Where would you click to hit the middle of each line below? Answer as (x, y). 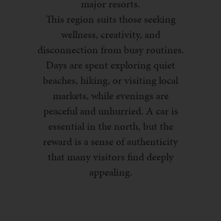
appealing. (110, 172)
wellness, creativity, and (110, 35)
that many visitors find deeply (110, 157)
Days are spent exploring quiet (110, 65)
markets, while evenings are (110, 96)
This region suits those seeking (110, 19)
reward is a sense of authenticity (110, 142)
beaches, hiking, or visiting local (110, 81)
